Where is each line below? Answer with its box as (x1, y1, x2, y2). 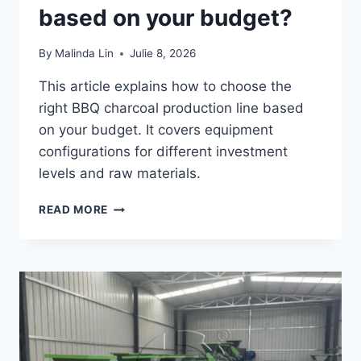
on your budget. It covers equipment (39, 122, 273, 139)
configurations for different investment (39, 143, 288, 160)
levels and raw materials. (39, 165, 201, 182)
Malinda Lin (55, 47, 114, 60)
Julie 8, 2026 (130, 47, 197, 60)
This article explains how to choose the (39, 78, 292, 95)
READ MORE (39, 203, 109, 217)
